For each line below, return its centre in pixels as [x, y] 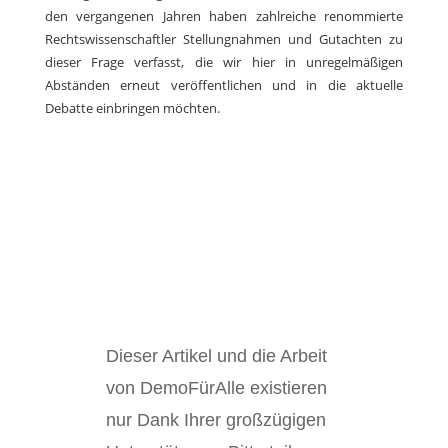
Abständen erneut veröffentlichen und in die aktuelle [224, 85]
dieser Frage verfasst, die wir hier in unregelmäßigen [224, 62]
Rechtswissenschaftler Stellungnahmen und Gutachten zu [224, 39]
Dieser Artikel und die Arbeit [216, 356]
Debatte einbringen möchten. [132, 108]
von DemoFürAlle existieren [216, 388]
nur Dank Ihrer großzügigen [215, 420]
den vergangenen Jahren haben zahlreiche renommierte [224, 16]
